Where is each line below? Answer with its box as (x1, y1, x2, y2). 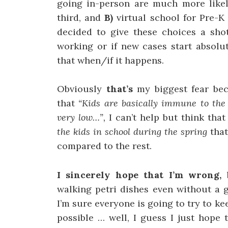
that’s (106, 83, 137, 95)
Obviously (57, 83, 106, 95)
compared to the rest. (57, 140, 152, 152)
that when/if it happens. (57, 54, 164, 66)
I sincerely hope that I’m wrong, (57, 169, 227, 181)
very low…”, (57, 111, 109, 124)
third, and (57, 11, 105, 23)
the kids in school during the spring (57, 126, 210, 138)
